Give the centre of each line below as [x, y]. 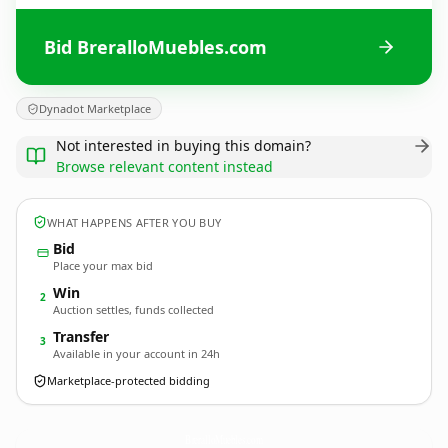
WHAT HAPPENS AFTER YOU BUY [134, 222]
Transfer [81, 336]
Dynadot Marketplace [95, 108]
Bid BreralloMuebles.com [155, 46]
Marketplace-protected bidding [128, 380]
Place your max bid [103, 265]
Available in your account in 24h [136, 353]
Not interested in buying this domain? [183, 145]
